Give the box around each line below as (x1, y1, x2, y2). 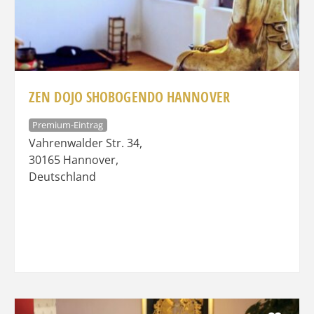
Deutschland (29, 169, 96, 185)
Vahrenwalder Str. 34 (29, 135, 139, 151)
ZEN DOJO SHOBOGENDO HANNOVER (29, 87, 230, 107)
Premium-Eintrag (32, 118, 104, 131)
